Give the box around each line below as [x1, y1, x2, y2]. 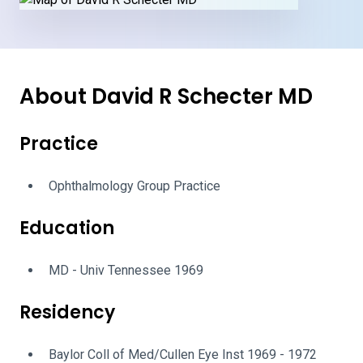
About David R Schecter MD [19, 82, 313, 111]
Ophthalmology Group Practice [49, 178, 220, 194]
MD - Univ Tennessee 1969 [49, 263, 203, 278]
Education [19, 216, 114, 241]
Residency [19, 300, 115, 325]
